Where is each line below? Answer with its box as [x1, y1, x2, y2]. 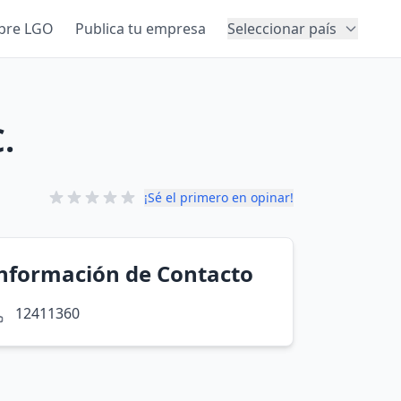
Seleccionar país [227, 19, 337, 38]
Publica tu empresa [75, 19, 206, 38]
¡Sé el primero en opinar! [144, 189, 294, 206]
